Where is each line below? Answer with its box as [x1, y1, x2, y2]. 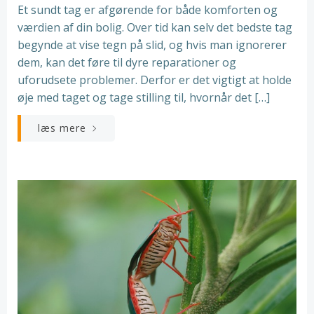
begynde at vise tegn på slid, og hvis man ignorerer [18, 37, 287, 53]
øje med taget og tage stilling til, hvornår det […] [18, 90, 270, 106]
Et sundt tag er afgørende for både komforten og [18, 2, 278, 18]
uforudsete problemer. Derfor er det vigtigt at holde [18, 72, 292, 88]
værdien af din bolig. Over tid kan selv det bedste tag [18, 20, 292, 36]
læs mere [38, 121, 86, 135]
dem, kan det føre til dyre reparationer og [18, 55, 236, 71]
